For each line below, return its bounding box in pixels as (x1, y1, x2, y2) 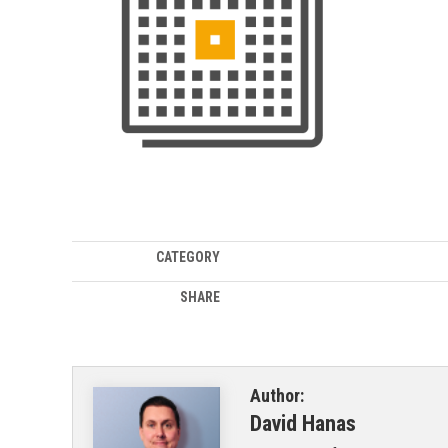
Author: (249, 385, 304, 407)
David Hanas (249, 411, 356, 437)
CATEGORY (155, 249, 220, 266)
